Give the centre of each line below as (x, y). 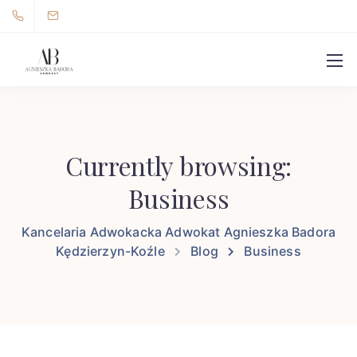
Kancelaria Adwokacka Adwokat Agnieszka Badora (178, 232)
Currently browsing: (178, 165)
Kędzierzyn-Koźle (110, 251)
